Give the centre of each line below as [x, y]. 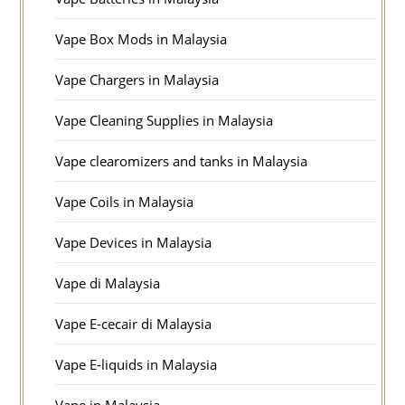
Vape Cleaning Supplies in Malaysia [165, 121]
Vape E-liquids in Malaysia [137, 365]
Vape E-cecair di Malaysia [134, 324]
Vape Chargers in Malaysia [137, 80]
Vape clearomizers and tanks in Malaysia [182, 161]
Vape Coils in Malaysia [125, 202]
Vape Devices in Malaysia [134, 243]
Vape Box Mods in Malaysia [141, 39]
